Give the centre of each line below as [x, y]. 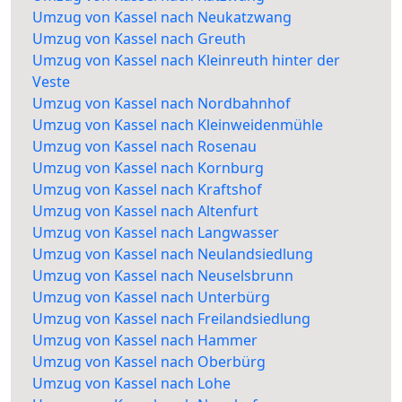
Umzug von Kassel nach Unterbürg [151, 297]
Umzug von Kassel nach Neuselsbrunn [163, 276]
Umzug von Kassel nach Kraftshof [147, 190]
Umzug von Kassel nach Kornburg [148, 168]
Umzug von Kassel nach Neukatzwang [162, 17]
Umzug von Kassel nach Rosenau [144, 147]
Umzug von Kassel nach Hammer [145, 341]
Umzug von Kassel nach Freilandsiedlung [171, 319]
